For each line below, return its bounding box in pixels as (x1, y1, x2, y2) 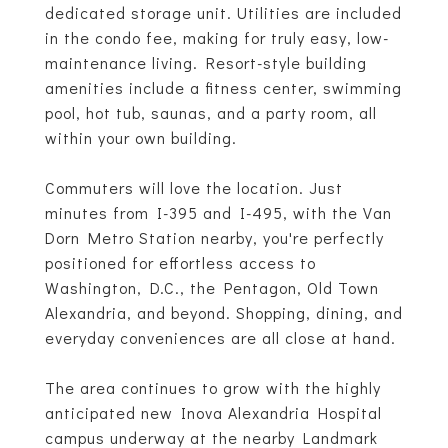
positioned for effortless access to (45, 252, 316, 273)
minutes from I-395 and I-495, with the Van (45, 202, 392, 223)
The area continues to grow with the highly (45, 377, 381, 398)
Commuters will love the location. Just (45, 177, 343, 198)
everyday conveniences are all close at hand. (45, 327, 396, 348)
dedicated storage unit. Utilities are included (45, 2, 402, 23)
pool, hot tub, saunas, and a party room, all (45, 102, 377, 123)
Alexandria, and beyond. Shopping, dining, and (45, 302, 403, 323)
